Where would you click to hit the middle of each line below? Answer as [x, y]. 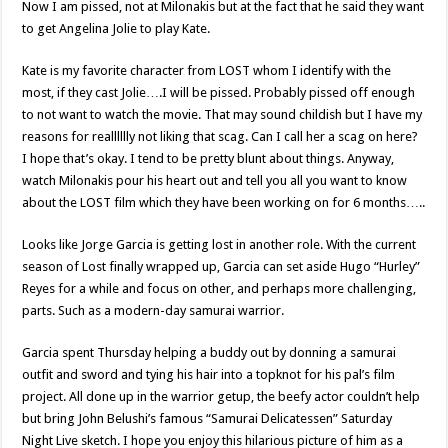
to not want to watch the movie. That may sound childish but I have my [222, 114]
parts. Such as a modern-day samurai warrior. [153, 310]
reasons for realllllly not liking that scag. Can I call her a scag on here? [220, 136]
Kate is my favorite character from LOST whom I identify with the [207, 70]
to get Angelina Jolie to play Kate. [116, 28]
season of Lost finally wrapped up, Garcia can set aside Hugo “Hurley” [221, 266]
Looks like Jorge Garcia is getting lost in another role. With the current [219, 244]
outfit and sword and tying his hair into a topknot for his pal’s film [209, 374]
